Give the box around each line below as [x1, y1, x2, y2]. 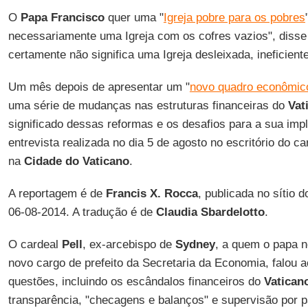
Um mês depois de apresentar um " [8, 80, 190, 93]
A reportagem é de [8, 187, 106, 200]
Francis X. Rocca [105, 187, 198, 200]
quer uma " [104, 11, 164, 24]
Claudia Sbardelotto [155, 206, 265, 219]
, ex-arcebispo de [82, 238, 175, 251]
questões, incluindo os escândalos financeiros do [8, 275, 264, 288]
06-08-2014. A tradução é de [8, 206, 156, 219]
